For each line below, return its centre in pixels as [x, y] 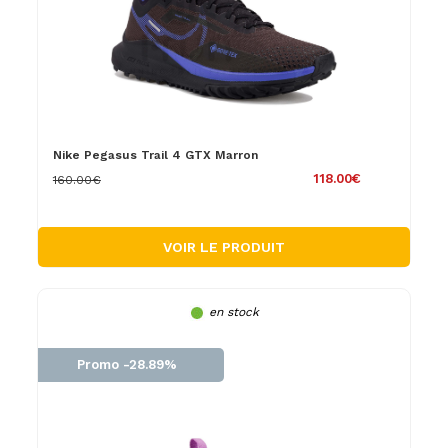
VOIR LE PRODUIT [223, 246]
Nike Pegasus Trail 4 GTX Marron [155, 154]
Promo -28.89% [127, 364]
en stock [233, 311]
